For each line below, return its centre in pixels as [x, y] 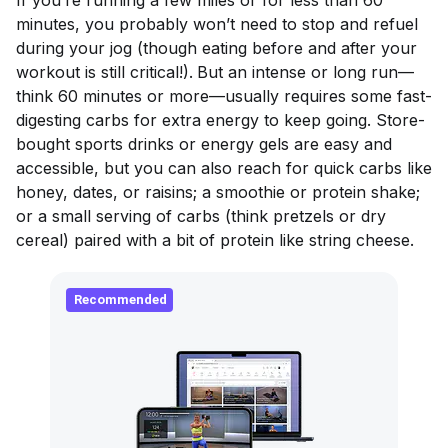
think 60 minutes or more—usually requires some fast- [224, 95]
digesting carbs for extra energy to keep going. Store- [220, 119]
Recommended [120, 299]
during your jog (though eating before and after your [216, 47]
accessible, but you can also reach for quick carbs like [224, 167]
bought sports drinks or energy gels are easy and [204, 143]
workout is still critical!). [104, 71]
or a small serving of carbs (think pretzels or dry [201, 215]
